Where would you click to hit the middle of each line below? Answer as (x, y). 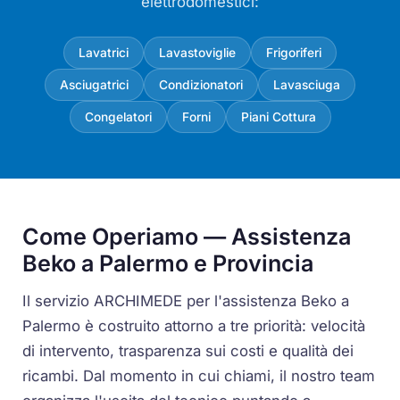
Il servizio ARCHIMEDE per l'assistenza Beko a (186, 300)
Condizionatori (201, 85)
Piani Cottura (278, 117)
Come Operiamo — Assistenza (187, 237)
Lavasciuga (307, 85)
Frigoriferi (294, 53)
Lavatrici (104, 53)
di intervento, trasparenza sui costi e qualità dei (188, 350)
